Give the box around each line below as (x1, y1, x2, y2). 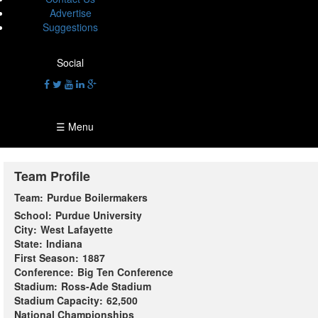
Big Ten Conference (77, 265, 173, 279)
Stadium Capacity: (14, 293, 103, 307)
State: (14, 236, 43, 251)
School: (14, 208, 52, 222)
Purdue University (55, 208, 142, 222)
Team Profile (14, 167, 90, 185)
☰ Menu (47, 119, 94, 133)
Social (57, 55, 84, 70)
